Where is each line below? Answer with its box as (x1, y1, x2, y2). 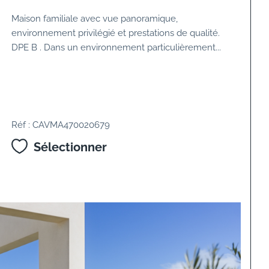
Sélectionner (33, 140, 107, 155)
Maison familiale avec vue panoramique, (11, 13, 178, 24)
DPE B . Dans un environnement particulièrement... (11, 42, 222, 53)
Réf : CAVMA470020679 (11, 119, 110, 130)
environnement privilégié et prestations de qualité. (11, 28, 220, 38)
